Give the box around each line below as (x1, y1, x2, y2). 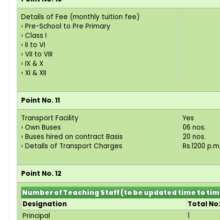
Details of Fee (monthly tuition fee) (21, 12, 139, 22)
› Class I (21, 31, 49, 40)
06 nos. (183, 123, 206, 132)
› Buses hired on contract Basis (21, 132, 123, 141)
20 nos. (183, 132, 206, 141)
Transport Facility (21, 113, 79, 123)
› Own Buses (21, 123, 61, 132)
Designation (23, 199, 67, 209)
